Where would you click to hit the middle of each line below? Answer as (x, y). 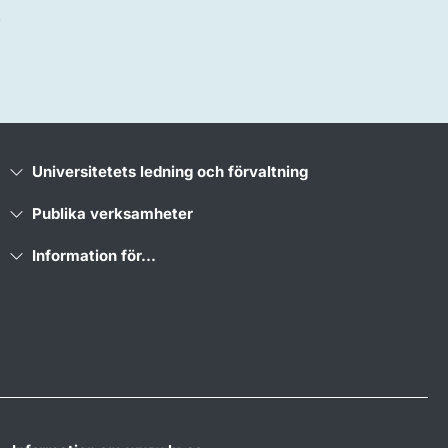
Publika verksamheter (113, 213)
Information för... (94, 255)
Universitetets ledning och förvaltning (170, 171)
